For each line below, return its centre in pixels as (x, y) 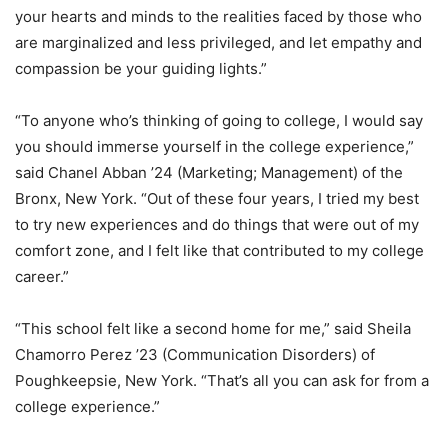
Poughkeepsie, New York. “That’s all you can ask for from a (222, 380)
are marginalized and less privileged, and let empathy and (218, 42)
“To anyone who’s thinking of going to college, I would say (219, 120)
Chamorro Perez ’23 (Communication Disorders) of (195, 354)
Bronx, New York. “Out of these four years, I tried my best (217, 198)
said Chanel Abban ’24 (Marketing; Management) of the (209, 172)
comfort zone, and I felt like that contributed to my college (219, 250)
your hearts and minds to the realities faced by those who (218, 16)
